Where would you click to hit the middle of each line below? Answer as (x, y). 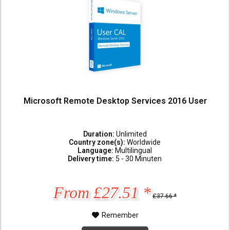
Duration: (99, 134)
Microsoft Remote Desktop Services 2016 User (115, 101)
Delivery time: (92, 158)
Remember (120, 215)
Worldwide (144, 142)
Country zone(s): (98, 142)
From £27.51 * (102, 192)
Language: (97, 150)
